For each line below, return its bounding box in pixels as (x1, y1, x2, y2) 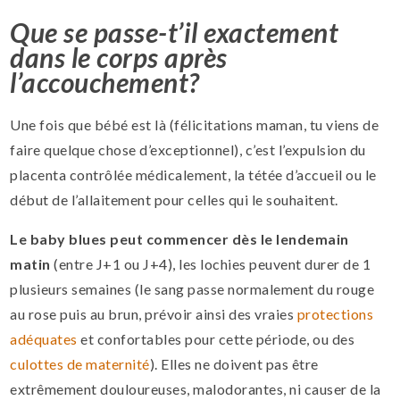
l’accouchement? (10, 65, 200, 98)
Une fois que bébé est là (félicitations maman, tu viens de (10, 115, 379, 133)
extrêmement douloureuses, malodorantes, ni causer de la (10, 379, 381, 397)
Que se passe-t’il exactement (10, 15, 339, 48)
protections (296, 304, 374, 322)
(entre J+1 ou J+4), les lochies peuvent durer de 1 (50, 254, 371, 272)
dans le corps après (10, 40, 228, 73)
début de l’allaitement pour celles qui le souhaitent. (10, 190, 338, 208)
